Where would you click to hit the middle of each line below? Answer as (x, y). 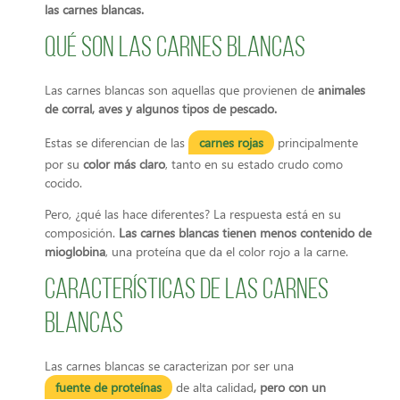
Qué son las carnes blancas (175, 49)
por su (64, 163)
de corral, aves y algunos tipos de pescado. (161, 108)
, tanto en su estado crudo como (254, 163)
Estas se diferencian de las (117, 142)
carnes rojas (231, 142)
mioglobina (75, 252)
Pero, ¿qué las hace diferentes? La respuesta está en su (193, 214)
